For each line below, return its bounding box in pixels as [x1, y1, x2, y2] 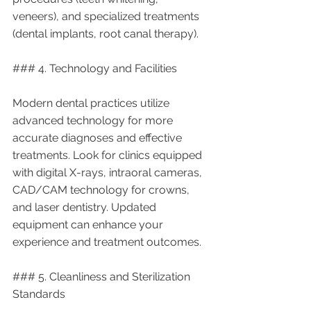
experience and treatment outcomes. [12, 235, 201, 249]
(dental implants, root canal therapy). [12, 26, 199, 40]
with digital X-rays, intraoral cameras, [12, 165, 205, 179]
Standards [12, 287, 65, 301]
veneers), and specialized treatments [12, 9, 202, 23]
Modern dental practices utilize [12, 96, 172, 110]
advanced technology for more [12, 113, 176, 127]
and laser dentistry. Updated [12, 200, 159, 214]
